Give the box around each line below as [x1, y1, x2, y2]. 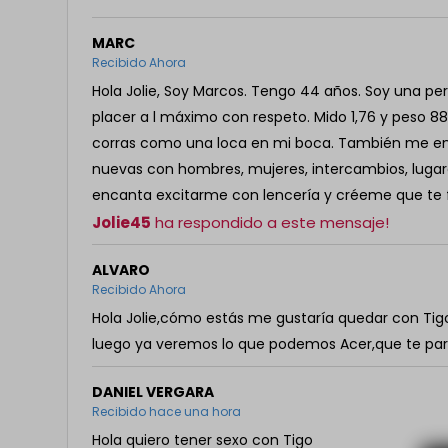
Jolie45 [92, 212, 152, 233]
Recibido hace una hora [92, 403, 242, 420]
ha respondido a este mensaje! [151, 212, 390, 233]
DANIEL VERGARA [92, 382, 215, 402]
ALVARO [92, 260, 151, 280]
